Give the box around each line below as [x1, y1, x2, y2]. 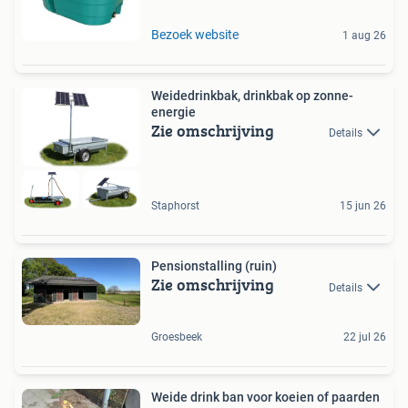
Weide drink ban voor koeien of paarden [151, 389, 380, 404]
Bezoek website [151, 27, 239, 43]
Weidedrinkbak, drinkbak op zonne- [151, 88, 353, 104]
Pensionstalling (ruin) [151, 259, 277, 274]
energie [151, 105, 196, 120]
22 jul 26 [343, 330, 386, 343]
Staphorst [151, 199, 199, 213]
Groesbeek [151, 330, 202, 343]
